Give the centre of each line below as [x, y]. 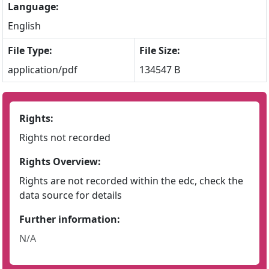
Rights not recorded [65, 138]
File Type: [30, 50]
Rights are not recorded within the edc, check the [131, 181]
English [24, 26]
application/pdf [43, 70]
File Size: [160, 50]
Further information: [70, 219]
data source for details [71, 195]
